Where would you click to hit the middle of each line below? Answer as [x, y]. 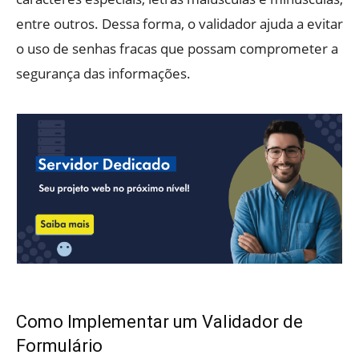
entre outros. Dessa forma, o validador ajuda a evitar [179, 24]
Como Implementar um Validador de [159, 321]
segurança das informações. [103, 74]
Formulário [59, 345]
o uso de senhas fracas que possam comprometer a [177, 49]
